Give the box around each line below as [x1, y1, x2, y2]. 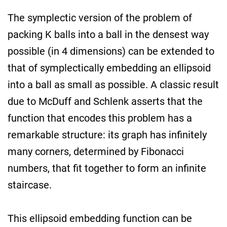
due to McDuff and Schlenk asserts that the [8, 95, 203, 107]
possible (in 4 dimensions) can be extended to [8, 45, 214, 57]
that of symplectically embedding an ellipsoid [8, 62, 211, 74]
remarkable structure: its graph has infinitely [8, 129, 207, 141]
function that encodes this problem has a [8, 112, 192, 124]
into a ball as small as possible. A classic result [8, 79, 219, 91]
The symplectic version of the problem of [8, 12, 192, 24]
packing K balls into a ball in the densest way [8, 28, 209, 41]
